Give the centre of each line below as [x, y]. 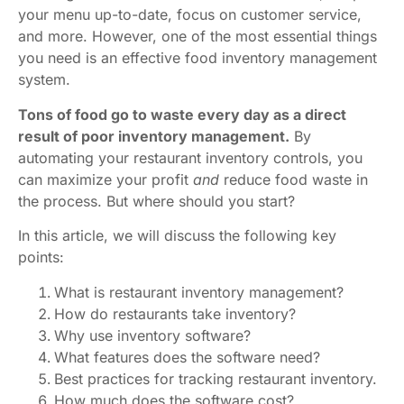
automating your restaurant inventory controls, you [190, 157]
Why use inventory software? [152, 335]
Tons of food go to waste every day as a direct [182, 114]
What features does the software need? [187, 357]
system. [44, 80]
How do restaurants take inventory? [175, 313]
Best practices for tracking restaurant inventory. [216, 378]
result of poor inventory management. [154, 136]
